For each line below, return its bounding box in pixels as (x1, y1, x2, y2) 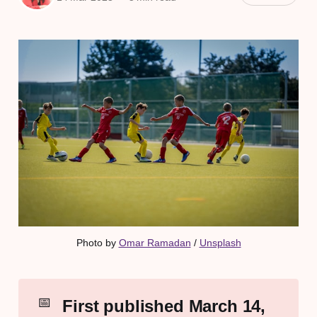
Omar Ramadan (118, 237, 191, 249)
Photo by (76, 237, 119, 249)
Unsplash (199, 237, 241, 249)
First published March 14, (62, 296, 266, 316)
